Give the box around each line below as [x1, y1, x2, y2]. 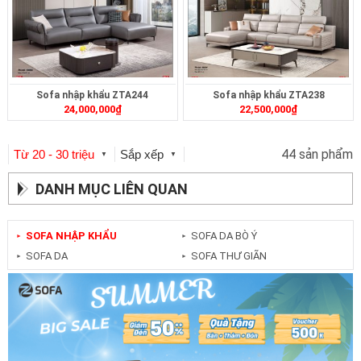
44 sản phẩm [281, 147, 353, 163]
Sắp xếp [120, 147, 167, 162]
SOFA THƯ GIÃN [190, 250, 267, 263]
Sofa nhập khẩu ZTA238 [212, 89, 325, 102]
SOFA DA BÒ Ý [190, 230, 257, 243]
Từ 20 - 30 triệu [14, 147, 94, 162]
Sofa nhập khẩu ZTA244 [36, 89, 149, 102]
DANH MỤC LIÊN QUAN [35, 180, 188, 198]
